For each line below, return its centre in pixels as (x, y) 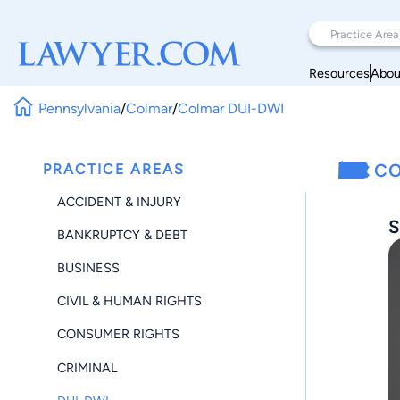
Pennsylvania (80, 108)
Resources (339, 73)
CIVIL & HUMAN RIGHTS (129, 301)
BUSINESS (88, 267)
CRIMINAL (87, 367)
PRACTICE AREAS (114, 169)
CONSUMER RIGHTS (118, 334)
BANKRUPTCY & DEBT (122, 234)
